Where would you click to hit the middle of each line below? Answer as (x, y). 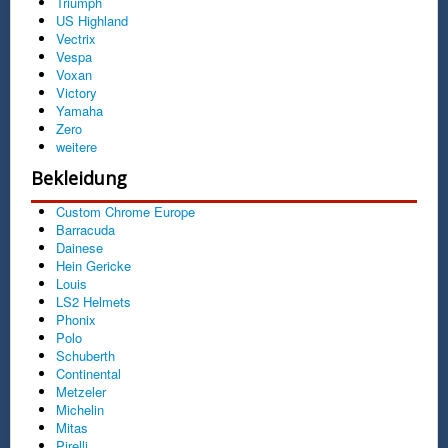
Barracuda (85, 229)
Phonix (76, 319)
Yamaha (79, 110)
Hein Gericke (93, 265)
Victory (76, 92)
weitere (76, 146)
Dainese (79, 247)
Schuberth (85, 355)
